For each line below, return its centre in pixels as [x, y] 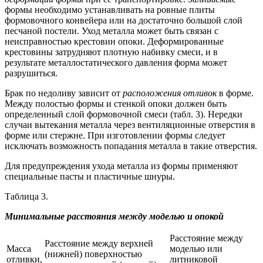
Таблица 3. [26, 197]
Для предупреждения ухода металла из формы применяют [121, 166]
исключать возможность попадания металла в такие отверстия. [131, 146]
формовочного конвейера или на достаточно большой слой [124, 21]
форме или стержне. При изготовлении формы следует [115, 136]
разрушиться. [31, 73]
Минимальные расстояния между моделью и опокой [114, 217]
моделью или [196, 249]
